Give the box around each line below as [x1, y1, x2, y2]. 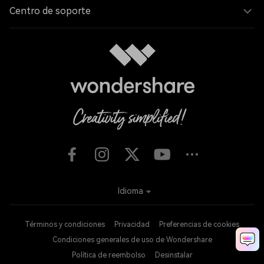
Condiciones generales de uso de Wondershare [52, 236, 212, 245]
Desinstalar [154, 251, 193, 260]
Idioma [117, 186, 143, 196]
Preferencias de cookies [159, 220, 239, 229]
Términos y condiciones [25, 220, 105, 229]
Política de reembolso [71, 251, 146, 260]
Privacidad [114, 220, 150, 229]
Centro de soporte [9, 5, 91, 16]
